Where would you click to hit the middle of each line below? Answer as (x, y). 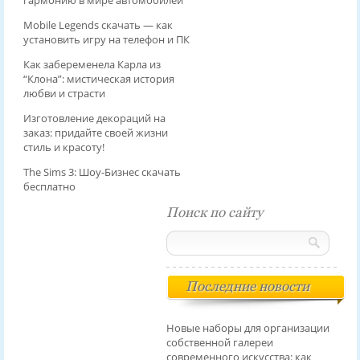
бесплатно (49, 187)
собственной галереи (219, 343)
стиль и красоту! (63, 147)
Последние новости (247, 286)
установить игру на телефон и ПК (106, 40)
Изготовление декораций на (94, 119)
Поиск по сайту (214, 213)
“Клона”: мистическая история (98, 79)
